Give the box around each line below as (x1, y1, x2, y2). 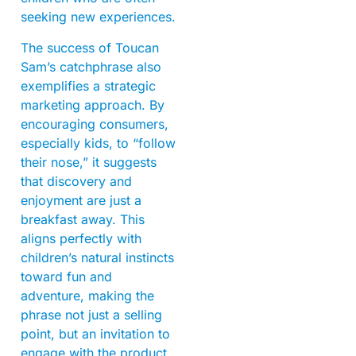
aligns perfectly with (21, 230, 141, 246)
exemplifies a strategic (21, 77, 156, 94)
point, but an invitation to (21, 325, 170, 342)
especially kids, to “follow (21, 134, 176, 151)
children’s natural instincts (21, 249, 174, 265)
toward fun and (21, 268, 112, 284)
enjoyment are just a (21, 192, 141, 208)
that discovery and (21, 172, 132, 189)
